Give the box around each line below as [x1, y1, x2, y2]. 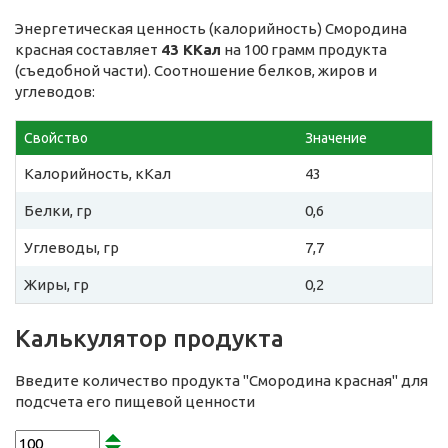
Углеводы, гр [24, 239, 119, 257]
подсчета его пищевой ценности [15, 393, 255, 411]
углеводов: [15, 83, 95, 101]
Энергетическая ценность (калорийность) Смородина [15, 20, 407, 38]
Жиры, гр [24, 276, 89, 294]
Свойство [24, 130, 88, 147]
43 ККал [161, 41, 221, 59]
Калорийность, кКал [24, 165, 171, 183]
